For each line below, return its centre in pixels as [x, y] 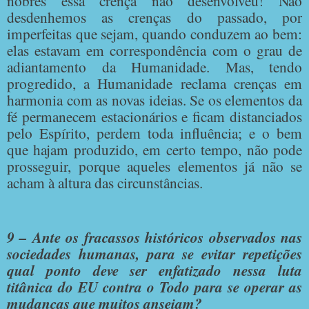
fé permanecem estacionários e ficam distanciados [154, 116]
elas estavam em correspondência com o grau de [154, 50]
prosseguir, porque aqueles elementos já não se [154, 166]
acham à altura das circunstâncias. [105, 182]
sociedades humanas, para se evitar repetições [154, 254]
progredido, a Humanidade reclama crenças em [154, 83]
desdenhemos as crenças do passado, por [154, 17]
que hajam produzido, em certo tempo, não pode [154, 149]
